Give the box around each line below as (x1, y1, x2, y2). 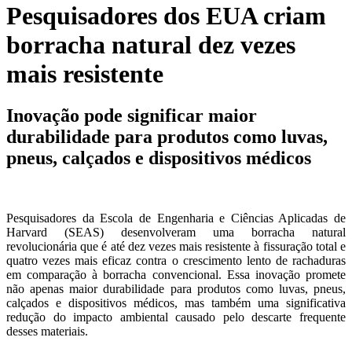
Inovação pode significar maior (6, 105, 257, 126)
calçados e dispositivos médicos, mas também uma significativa (6, 296, 346, 310)
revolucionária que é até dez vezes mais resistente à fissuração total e (6, 240, 346, 254)
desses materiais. (6, 324, 88, 339)
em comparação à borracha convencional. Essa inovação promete (6, 268, 346, 282)
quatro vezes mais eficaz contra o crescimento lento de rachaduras (6, 254, 346, 268)
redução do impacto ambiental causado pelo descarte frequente (6, 310, 346, 324)
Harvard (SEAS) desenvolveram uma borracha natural (6, 225, 346, 240)
